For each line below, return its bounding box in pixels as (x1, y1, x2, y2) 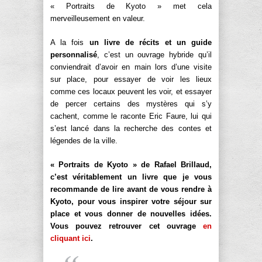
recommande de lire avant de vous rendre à (50, 185, 212, 194)
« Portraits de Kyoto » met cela (50, 2, 212, 11)
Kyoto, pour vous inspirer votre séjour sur (50, 197, 212, 206)
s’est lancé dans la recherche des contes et (50, 124, 212, 133)
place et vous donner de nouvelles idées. (50, 209, 212, 218)
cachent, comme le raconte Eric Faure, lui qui (50, 112, 212, 120)
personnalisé (50, 50, 97, 59)
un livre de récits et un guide (89, 38, 212, 47)
